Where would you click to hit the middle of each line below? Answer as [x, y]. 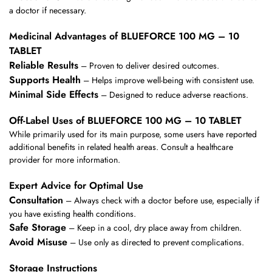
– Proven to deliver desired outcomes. [149, 65]
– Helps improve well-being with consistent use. [168, 80]
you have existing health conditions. [73, 213]
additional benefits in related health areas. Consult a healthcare [121, 147]
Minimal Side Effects [54, 94]
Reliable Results [44, 65]
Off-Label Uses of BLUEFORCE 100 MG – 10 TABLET [125, 121]
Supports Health [45, 80]
